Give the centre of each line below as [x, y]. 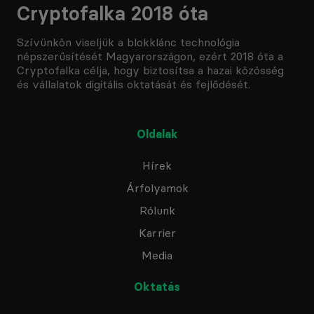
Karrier [157, 233]
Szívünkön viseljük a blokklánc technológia [128, 42]
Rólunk [157, 211]
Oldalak [157, 134]
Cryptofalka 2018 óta [112, 14]
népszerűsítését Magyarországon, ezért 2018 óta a [150, 56]
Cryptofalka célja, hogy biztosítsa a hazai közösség [150, 70]
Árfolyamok [157, 188]
